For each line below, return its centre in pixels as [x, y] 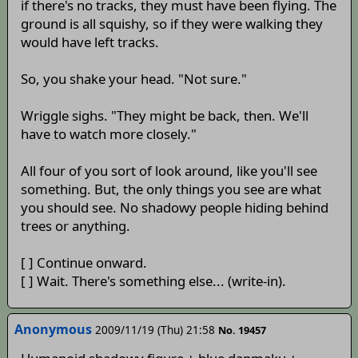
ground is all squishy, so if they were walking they [171, 24]
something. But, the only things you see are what [171, 189]
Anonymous [53, 330]
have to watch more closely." [108, 134]
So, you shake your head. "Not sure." [133, 79]
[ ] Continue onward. [84, 263]
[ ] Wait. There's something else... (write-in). [153, 281]
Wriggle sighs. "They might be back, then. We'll [164, 116]
